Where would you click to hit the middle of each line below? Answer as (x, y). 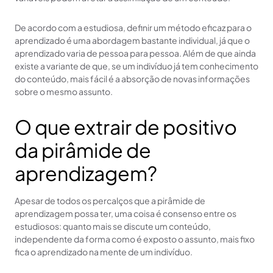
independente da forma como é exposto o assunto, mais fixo (135, 239)
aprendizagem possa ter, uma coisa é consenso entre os (126, 213)
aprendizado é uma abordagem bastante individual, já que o (132, 40)
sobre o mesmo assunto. (64, 91)
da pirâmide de (83, 150)
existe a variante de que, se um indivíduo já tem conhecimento (136, 66)
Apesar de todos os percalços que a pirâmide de (110, 200)
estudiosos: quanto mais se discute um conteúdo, (113, 226)
